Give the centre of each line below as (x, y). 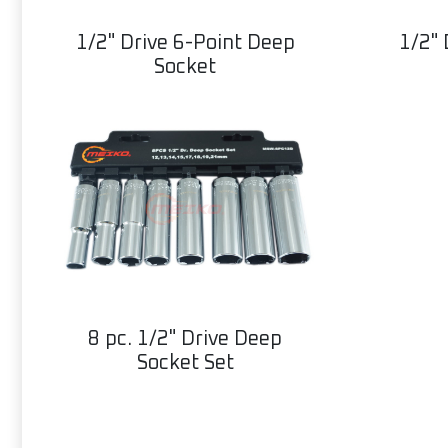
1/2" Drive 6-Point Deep (185, 43)
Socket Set (185, 363)
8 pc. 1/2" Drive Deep (185, 339)
